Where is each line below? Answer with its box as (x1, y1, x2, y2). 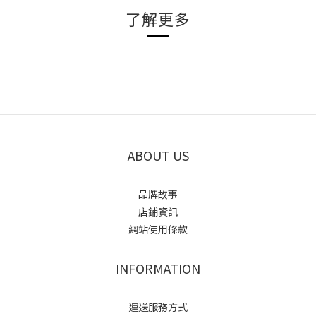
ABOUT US (127, 146, 189, 165)
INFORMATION (116, 259, 200, 278)
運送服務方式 (128, 300, 188, 315)
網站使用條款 (128, 222, 188, 237)
